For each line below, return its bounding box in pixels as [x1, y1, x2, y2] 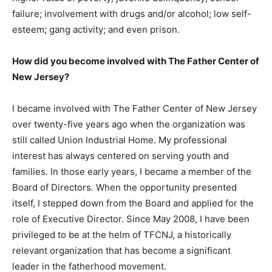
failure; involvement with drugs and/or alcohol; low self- [12, 8, 251, 19]
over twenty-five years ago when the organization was [12, 118, 245, 130]
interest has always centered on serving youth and [12, 150, 229, 161]
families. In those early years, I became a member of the [12, 166, 251, 177]
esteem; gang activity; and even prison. [12, 24, 180, 35]
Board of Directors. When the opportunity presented [12, 182, 237, 193]
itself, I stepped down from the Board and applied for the [12, 197, 254, 209]
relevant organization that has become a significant [12, 245, 231, 256]
